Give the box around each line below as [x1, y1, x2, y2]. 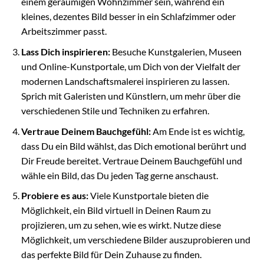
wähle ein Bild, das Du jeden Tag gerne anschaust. [21, 169, 218, 181]
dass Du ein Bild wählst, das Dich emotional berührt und [21, 140, 246, 151]
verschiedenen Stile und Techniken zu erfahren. [21, 104, 209, 116]
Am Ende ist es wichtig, [150, 125, 245, 137]
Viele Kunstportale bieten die [88, 190, 209, 202]
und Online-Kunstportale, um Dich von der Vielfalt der [21, 60, 240, 72]
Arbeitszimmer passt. [21, 25, 107, 37]
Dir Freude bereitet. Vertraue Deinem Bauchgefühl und [21, 154, 242, 166]
